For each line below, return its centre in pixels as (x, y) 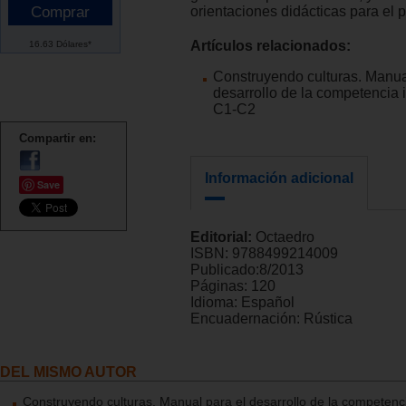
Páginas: (221, 285)
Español (268, 302)
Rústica (328, 318)
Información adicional (279, 178)
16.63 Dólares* (60, 43)
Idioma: (216, 302)
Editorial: (223, 237)
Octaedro (285, 237)
